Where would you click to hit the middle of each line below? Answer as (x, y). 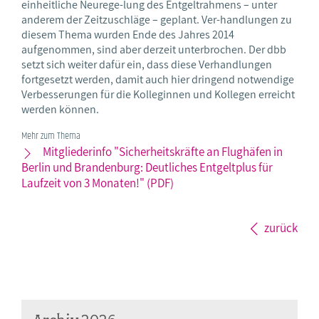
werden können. (60, 110)
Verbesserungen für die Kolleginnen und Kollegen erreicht (158, 95)
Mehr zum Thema (51, 136)
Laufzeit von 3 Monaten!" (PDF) (98, 183)
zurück (281, 228)
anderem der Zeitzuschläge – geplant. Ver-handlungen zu (157, 20)
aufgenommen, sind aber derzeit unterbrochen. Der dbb (154, 50)
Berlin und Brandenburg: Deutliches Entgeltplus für (147, 168)
